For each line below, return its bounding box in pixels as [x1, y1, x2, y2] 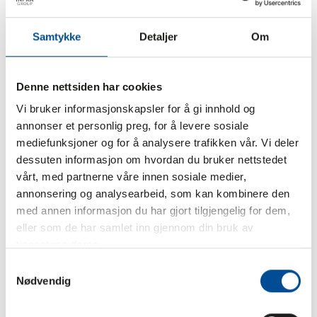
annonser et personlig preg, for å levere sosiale [16, 120, 248, 132]
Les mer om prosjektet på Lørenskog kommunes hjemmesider [11, 17, 289, 29]
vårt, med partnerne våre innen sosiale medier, [16, 171, 246, 183]
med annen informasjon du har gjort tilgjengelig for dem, [16, 204, 290, 217]
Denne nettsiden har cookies [16, 80, 162, 93]
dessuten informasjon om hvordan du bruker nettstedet [16, 154, 287, 166]
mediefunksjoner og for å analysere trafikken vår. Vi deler [16, 137, 299, 149]
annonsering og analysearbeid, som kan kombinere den [16, 188, 290, 200]
